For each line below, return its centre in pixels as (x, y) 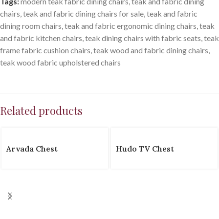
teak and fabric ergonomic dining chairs (131, 26)
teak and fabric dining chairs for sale (83, 13)
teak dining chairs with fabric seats (143, 38)
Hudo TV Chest (145, 149)
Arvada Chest (32, 149)
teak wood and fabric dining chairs (151, 50)
